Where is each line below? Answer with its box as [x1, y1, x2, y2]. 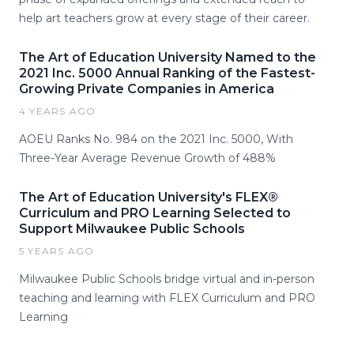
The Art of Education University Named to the [19, 49, 316, 65]
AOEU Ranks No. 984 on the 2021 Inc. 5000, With [19, 131, 293, 146]
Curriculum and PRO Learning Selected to [19, 205, 291, 220]
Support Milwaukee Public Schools [19, 220, 245, 236]
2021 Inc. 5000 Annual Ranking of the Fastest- [19, 65, 315, 81]
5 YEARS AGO [19, 244, 95, 257]
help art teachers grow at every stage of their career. [19, 10, 310, 25]
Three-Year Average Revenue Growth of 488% [19, 150, 276, 165]
